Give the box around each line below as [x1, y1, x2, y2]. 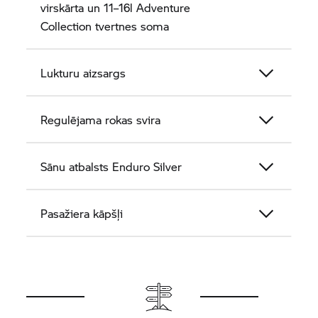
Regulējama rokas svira [40, 111, 161, 128]
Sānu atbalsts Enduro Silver [40, 158, 182, 175]
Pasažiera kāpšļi [40, 205, 124, 221]
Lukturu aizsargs [40, 65, 126, 81]
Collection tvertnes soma [40, 18, 170, 34]
